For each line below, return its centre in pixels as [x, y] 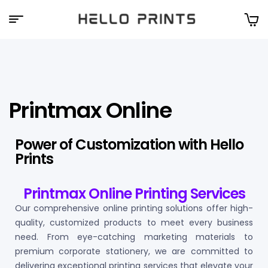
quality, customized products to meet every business [134, 222]
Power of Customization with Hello [129, 144]
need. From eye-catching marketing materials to [134, 237]
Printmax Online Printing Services [134, 193]
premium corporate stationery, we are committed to [134, 251]
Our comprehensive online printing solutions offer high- [134, 208]
